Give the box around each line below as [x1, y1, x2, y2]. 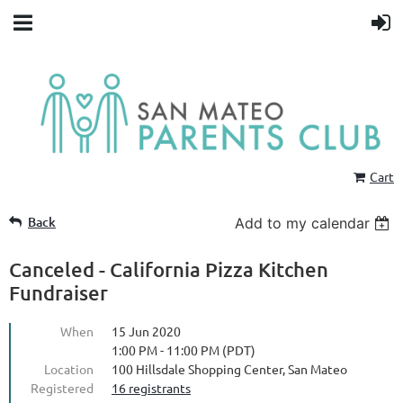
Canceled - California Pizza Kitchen [9, 256, 328, 282]
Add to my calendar [235, 213, 371, 232]
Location [44, 360, 94, 377]
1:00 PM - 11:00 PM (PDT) [112, 341, 255, 358]
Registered [31, 379, 94, 396]
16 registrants [112, 379, 191, 396]
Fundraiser [9, 280, 108, 305]
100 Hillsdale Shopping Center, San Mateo [112, 360, 347, 377]
